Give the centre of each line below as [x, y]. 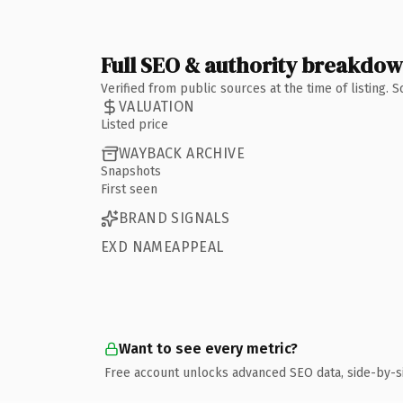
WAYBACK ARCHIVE [182, 153]
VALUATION [157, 107]
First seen [129, 189]
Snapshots [131, 171]
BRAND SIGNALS [175, 218]
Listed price [134, 124]
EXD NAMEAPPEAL [162, 246]
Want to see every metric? [208, 348]
